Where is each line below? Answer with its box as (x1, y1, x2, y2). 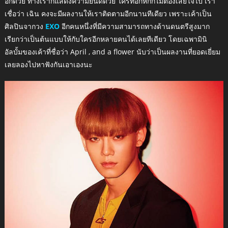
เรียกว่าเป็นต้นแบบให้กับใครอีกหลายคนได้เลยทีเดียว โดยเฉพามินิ (4, 34, 207, 44)
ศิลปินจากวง (4, 21, 45, 31)
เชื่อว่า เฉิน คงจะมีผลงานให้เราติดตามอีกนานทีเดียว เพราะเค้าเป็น (4, 8, 212, 18)
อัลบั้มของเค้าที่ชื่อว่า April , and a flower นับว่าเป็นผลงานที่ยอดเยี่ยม (4, 46, 220, 56)
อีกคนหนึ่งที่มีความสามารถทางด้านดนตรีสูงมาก (59, 21, 210, 31)
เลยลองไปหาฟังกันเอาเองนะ (4, 59, 93, 69)
